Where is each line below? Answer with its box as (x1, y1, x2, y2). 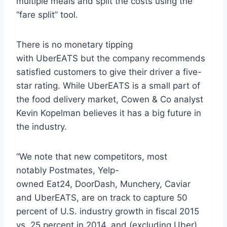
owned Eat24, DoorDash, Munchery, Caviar (16, 178, 191, 189)
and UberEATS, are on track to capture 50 (16, 192, 187, 203)
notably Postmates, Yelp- (16, 165, 119, 175)
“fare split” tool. (16, 9, 78, 20)
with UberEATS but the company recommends (16, 53, 205, 63)
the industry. (16, 121, 67, 132)
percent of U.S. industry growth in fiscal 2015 (16, 206, 199, 216)
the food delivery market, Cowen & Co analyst (16, 94, 203, 104)
